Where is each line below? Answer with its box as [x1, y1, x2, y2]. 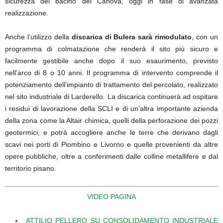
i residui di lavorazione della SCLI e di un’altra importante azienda [5, 105, 218, 112]
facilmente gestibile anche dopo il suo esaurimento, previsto [5, 57, 218, 65]
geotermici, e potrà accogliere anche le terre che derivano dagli [5, 128, 218, 136]
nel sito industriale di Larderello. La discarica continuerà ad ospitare [5, 93, 218, 101]
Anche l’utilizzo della [5, 33, 72, 41]
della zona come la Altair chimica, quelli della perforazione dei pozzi [5, 116, 218, 124]
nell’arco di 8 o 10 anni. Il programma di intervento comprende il [5, 69, 218, 77]
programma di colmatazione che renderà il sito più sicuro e [5, 45, 218, 53]
